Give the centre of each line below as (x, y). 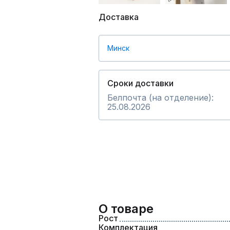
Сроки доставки (140, 83)
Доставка (119, 17)
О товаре (126, 209)
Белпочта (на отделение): (160, 98)
